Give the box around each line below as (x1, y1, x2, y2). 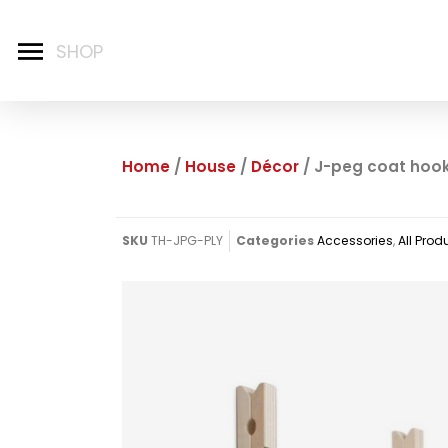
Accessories (317, 231, 393, 249)
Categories (236, 231, 314, 249)
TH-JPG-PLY (151, 231, 223, 249)
